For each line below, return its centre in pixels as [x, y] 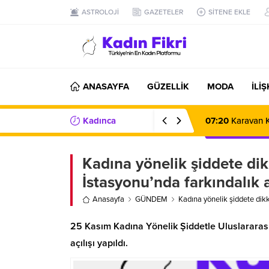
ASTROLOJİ [100, 12]
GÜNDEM [151, 199]
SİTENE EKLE [229, 12]
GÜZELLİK [168, 86]
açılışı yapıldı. [99, 243]
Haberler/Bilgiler [104, 145]
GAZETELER [164, 12]
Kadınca [99, 121]
